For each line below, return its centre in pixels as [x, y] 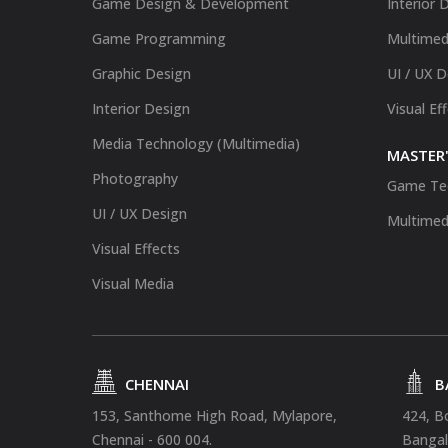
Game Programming [159, 38]
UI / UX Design [139, 213]
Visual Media [133, 283]
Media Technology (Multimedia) [196, 143]
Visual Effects [136, 248]
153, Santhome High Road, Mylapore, [214, 415]
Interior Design [141, 108]
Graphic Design [141, 73]
